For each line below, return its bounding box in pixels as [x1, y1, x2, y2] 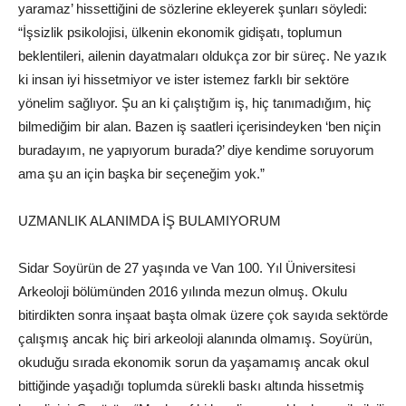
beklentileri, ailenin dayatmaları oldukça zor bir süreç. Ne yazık [18, 48, 387, 64]
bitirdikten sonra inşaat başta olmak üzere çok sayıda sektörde [18, 307, 388, 324]
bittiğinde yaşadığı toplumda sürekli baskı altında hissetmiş [18, 378, 364, 394]
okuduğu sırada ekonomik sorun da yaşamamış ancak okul [18, 354, 369, 371]
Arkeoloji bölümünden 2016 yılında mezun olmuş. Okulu [18, 284, 347, 300]
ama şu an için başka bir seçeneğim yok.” [18, 166, 265, 182]
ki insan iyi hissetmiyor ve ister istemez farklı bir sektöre [18, 72, 349, 88]
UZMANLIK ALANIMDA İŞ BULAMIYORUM [18, 213, 281, 229]
